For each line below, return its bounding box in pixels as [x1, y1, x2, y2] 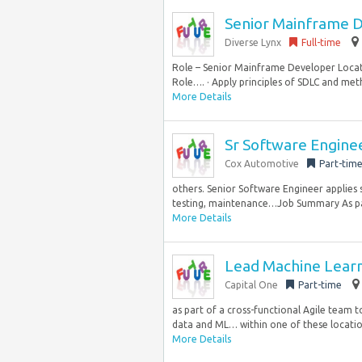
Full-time [301, 37, 341, 48]
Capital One [225, 280, 278, 290]
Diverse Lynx [225, 37, 281, 48]
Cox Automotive [225, 158, 299, 169]
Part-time [298, 280, 342, 290]
